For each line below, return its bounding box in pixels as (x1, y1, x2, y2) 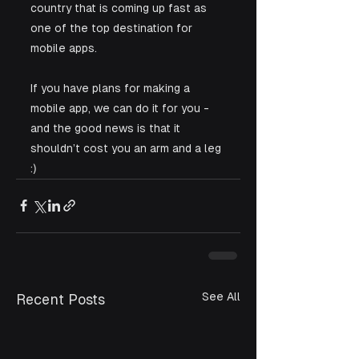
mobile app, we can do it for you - (30, 101, 212, 115)
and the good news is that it (30, 121, 184, 135)
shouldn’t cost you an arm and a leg (30, 141, 224, 155)
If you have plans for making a (30, 81, 193, 95)
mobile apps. (30, 41, 97, 54)
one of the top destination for (30, 21, 196, 34)
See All (202, 289, 240, 303)
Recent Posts (16, 290, 105, 308)
